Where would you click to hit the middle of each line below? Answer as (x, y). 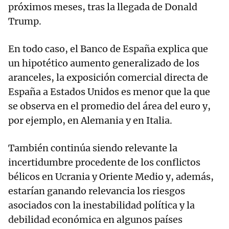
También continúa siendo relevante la (93, 148)
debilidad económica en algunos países (95, 219)
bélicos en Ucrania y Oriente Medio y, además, (111, 176)
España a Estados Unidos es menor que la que (109, 91)
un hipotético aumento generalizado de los (104, 63)
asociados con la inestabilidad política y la (101, 205)
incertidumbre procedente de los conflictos (104, 162)
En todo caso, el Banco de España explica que (108, 49)
